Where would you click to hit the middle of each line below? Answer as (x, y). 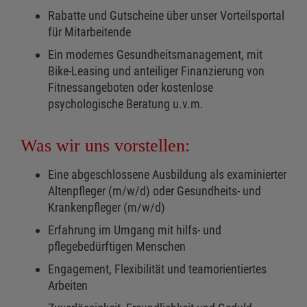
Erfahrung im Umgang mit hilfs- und (135, 230)
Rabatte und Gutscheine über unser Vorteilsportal (166, 16)
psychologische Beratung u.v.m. (127, 104)
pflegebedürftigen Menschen (117, 247)
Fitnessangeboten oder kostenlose (131, 88)
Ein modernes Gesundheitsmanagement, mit (155, 55)
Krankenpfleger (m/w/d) (107, 208)
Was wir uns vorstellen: (105, 146)
